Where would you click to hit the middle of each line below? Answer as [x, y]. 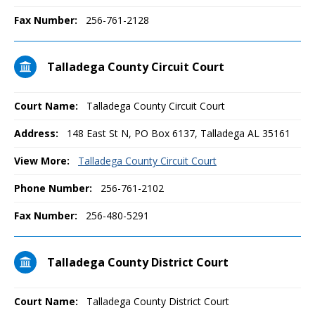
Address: [36, 133]
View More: [42, 161]
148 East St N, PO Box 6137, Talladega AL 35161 [177, 133]
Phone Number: [53, 188]
